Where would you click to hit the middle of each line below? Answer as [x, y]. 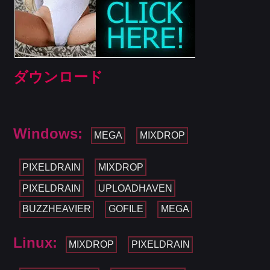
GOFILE [126, 209]
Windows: [48, 134]
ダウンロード [58, 77]
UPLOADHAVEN [135, 188]
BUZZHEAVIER [56, 209]
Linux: [36, 242]
